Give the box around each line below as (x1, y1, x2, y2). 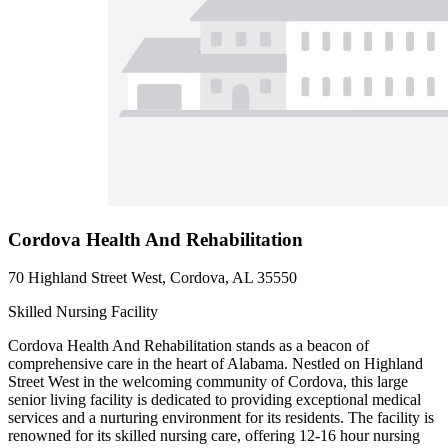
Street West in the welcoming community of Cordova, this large (8, 373, 408, 391)
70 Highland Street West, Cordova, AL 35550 (8, 269, 297, 287)
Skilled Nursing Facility (8, 303, 158, 321)
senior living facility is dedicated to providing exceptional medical (8, 391, 421, 409)
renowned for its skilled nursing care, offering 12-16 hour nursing (8, 427, 420, 445)
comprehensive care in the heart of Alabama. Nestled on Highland (8, 355, 423, 373)
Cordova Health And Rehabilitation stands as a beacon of (8, 337, 369, 355)
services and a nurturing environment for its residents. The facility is (8, 409, 434, 427)
